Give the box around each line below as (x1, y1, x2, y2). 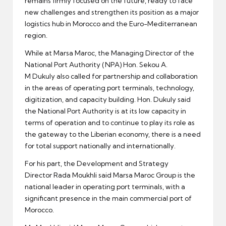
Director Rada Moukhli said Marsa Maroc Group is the (25, 171, 195, 180)
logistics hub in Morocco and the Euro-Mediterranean (25, 20, 197, 28)
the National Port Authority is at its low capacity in (25, 107, 186, 116)
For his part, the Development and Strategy (25, 159, 168, 168)
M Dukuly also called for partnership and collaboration (25, 72, 198, 81)
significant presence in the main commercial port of (25, 194, 192, 203)
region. (25, 31, 47, 40)
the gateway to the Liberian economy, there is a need (25, 130, 201, 139)
